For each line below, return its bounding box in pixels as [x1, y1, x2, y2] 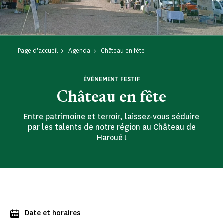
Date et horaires [25, 208, 80, 218]
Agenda [68, 46, 90, 55]
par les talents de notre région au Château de [27, 122, 196, 133]
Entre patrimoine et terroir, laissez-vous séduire [24, 111, 199, 122]
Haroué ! [96, 132, 127, 143]
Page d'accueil [18, 46, 58, 55]
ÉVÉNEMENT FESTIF [83, 75, 140, 84]
